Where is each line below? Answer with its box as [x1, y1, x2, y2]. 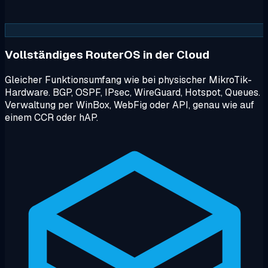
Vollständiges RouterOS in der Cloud [5, 47, 209, 63]
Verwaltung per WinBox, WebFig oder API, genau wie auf [5, 99, 254, 112]
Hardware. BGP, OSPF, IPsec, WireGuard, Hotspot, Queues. [5, 86, 260, 99]
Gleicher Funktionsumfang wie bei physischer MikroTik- [5, 74, 252, 87]
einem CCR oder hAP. [5, 111, 98, 124]
